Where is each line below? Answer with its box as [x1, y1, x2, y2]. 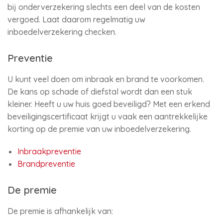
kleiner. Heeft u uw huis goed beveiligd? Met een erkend [7, 99, 210, 109]
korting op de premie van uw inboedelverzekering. [7, 124, 191, 134]
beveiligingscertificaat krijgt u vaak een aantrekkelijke [7, 111, 208, 121]
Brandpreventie [17, 159, 75, 169]
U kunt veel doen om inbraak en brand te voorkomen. [7, 74, 204, 84]
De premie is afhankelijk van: [7, 206, 113, 216]
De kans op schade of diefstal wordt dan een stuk [7, 87, 192, 97]
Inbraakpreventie [17, 146, 81, 156]
